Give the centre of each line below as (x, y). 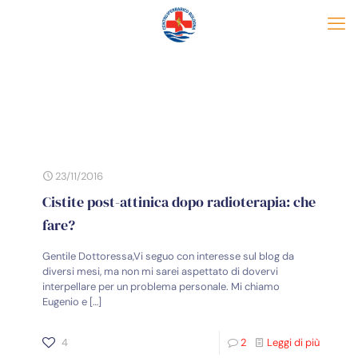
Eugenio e (65, 302)
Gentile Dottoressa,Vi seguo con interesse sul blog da (168, 256)
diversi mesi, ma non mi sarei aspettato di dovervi (160, 271)
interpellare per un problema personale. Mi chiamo (161, 286)
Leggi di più (293, 342)
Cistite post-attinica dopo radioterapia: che (179, 202)
